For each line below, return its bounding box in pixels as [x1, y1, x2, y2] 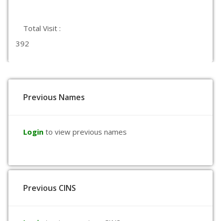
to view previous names [45, 127, 127, 137]
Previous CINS [23, 183, 76, 193]
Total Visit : [23, 23, 61, 33]
